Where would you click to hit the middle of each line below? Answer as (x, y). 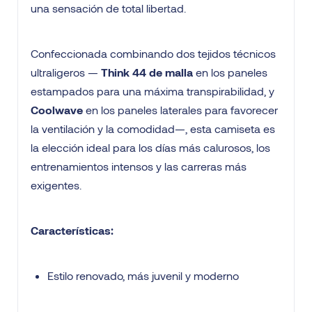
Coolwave (57, 110)
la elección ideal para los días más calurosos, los (150, 148)
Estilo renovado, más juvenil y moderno (143, 276)
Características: (72, 231)
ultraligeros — (66, 72)
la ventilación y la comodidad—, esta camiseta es (153, 129)
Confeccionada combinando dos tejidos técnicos (153, 54)
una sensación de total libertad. (108, 8)
